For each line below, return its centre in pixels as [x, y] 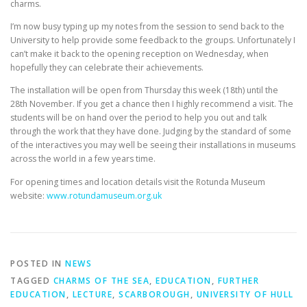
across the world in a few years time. [83, 159]
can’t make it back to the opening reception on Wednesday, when [139, 54]
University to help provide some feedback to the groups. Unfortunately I [153, 40]
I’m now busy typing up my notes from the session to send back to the [147, 27]
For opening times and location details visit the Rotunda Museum [138, 182]
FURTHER [238, 280]
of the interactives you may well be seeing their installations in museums [153, 145]
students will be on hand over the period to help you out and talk [138, 118]
